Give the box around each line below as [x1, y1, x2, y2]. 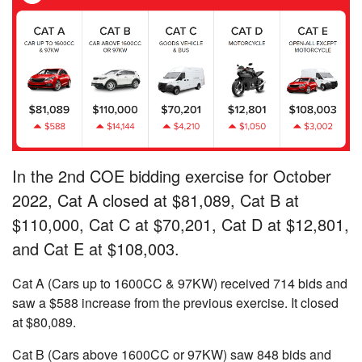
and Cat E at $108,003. [12, 237, 179, 261]
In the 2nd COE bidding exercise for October [12, 164, 331, 188]
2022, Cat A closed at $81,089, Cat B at [12, 188, 299, 213]
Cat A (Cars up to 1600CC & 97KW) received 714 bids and [12, 274, 347, 293]
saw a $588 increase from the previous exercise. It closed [12, 293, 339, 313]
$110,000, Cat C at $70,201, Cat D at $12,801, [12, 213, 349, 237]
